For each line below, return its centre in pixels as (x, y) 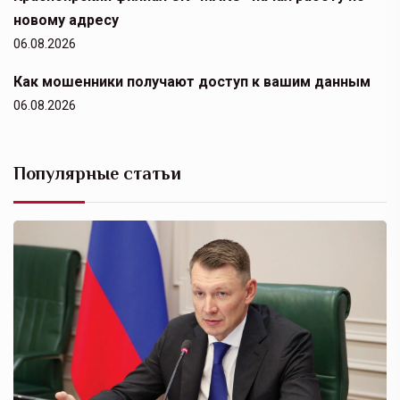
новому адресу (66, 21)
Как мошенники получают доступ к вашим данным (192, 82)
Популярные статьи (97, 174)
